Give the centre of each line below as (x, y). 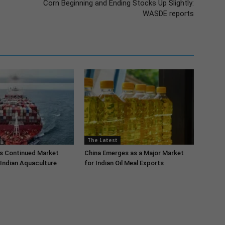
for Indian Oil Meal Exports (124, 163)
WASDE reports (168, 14)
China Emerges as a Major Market (134, 153)
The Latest (102, 140)
